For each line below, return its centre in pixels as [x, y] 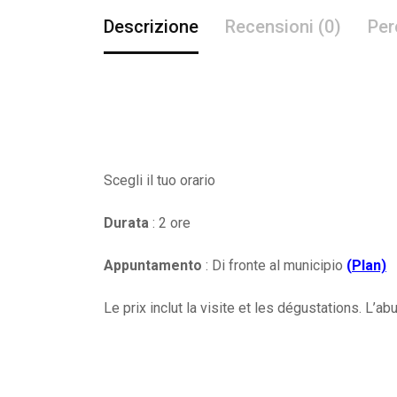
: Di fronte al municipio [274, 265]
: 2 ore [170, 222]
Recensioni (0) [283, 26]
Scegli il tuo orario [160, 180]
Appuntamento [153, 265]
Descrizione [151, 26]
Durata [126, 222]
